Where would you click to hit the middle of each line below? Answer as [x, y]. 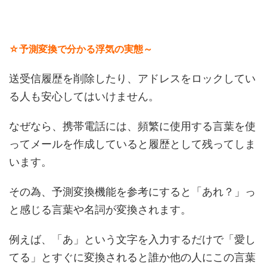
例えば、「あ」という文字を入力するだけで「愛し [132, 239]
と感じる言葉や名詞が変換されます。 [100, 209]
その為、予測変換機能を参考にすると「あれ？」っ [132, 192]
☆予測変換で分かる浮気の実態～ [81, 49]
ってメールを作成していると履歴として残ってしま [132, 144]
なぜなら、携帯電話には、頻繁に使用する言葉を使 [132, 126]
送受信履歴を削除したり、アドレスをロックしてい [132, 78]
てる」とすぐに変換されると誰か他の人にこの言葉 [132, 257]
